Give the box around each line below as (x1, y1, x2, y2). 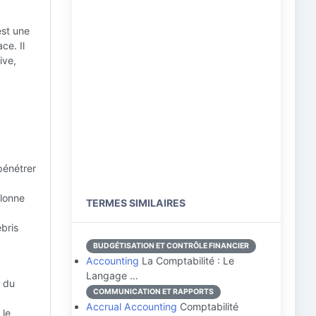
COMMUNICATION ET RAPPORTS (93, 287, 214, 296)
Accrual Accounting (86, 300, 177, 312)
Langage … (86, 269, 138, 281)
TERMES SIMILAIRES (86, 197, 186, 209)
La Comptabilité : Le (139, 255, 234, 267)
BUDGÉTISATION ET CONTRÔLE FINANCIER (93, 241, 249, 250)
